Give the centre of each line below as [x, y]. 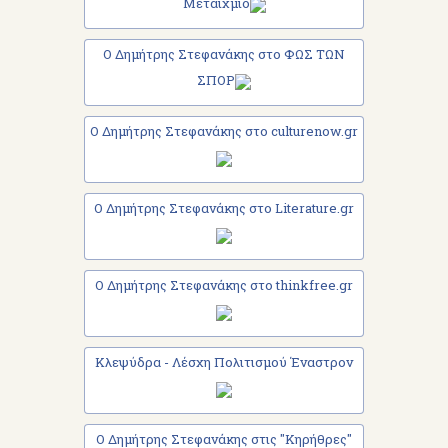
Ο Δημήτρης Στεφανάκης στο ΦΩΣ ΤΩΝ [224, 53]
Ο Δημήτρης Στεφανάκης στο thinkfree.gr [224, 284]
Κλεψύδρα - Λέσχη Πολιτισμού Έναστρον [224, 361]
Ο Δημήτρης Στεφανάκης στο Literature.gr [224, 207]
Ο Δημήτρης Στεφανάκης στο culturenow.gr [224, 130]
